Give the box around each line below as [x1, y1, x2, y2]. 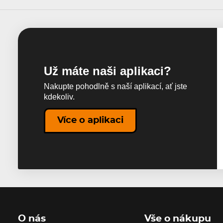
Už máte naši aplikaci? [44, 64, 172, 78]
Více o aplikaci [57, 116, 124, 125]
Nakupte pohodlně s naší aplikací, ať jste [44, 82, 188, 91]
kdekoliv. [44, 93, 75, 102]
